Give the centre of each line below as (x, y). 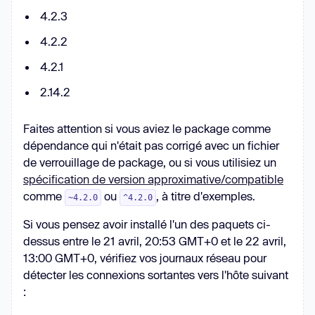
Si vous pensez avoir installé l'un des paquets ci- (147, 224)
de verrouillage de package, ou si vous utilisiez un (150, 162)
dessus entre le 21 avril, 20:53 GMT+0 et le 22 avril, (155, 241)
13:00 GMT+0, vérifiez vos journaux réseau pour (145, 258)
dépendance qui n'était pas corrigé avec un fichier (151, 146)
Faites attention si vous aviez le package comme (147, 129)
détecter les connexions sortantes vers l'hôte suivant (156, 275)
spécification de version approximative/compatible (153, 179)
